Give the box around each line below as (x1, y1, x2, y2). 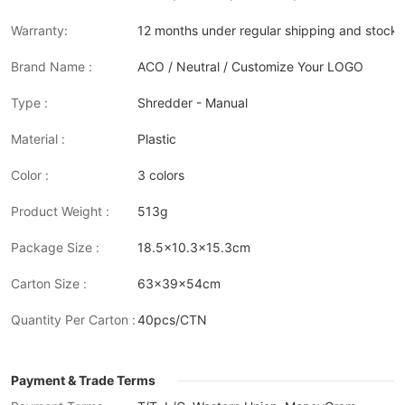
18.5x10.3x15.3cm (137, 240, 250, 255)
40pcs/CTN (137, 312, 207, 327)
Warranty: (11, 23, 68, 38)
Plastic (137, 131, 176, 146)
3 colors (137, 167, 184, 183)
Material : (11, 131, 65, 146)
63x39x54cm (137, 276, 221, 291)
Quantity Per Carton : (11, 312, 136, 327)
